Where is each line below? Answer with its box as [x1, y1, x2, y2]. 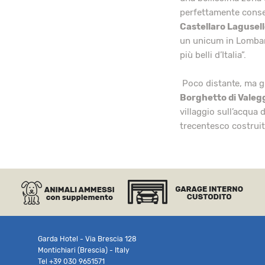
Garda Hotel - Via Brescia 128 [37, 235, 137, 244]
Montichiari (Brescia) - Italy [37, 246, 130, 255]
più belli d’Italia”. [179, 50, 246, 61]
